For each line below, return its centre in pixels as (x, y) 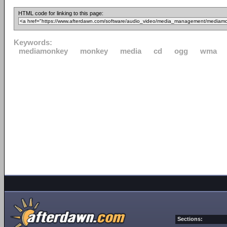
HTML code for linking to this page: (61, 13)
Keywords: (33, 42)
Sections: (190, 219)
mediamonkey (43, 51)
